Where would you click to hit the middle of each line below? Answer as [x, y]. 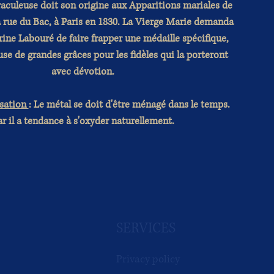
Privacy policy [148, 259]
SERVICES [146, 228]
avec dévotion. [83, 71]
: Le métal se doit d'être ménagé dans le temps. [129, 104]
